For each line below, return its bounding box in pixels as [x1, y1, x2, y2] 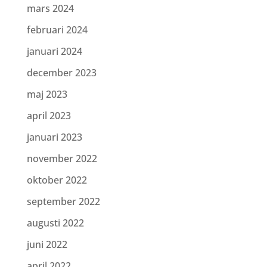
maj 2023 [26, 88, 67, 101]
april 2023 [26, 109, 71, 122]
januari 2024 [26, 45, 82, 58]
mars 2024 [26, 2, 74, 15]
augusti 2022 [26, 216, 84, 229]
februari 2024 [26, 23, 88, 36]
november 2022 [26, 152, 97, 165]
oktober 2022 [26, 173, 87, 187]
